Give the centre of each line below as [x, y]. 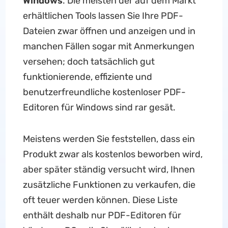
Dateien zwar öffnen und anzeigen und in [109, 31]
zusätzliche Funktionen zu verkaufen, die [109, 185]
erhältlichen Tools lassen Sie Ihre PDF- [103, 16]
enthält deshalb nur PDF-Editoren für [102, 215]
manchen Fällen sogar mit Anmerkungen [108, 46]
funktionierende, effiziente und [87, 77]
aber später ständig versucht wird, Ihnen [109, 169]
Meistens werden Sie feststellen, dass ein [109, 139]
